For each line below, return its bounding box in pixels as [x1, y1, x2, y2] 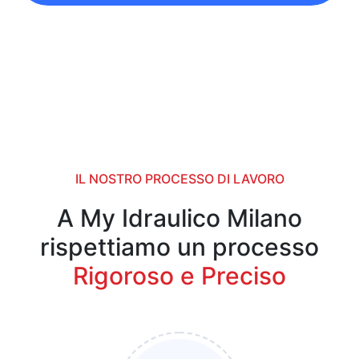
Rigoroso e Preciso [73, 261, 286, 291]
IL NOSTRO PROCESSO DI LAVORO [75, 171, 284, 188]
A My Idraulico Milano [57, 204, 302, 233]
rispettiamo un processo [40, 232, 319, 262]
